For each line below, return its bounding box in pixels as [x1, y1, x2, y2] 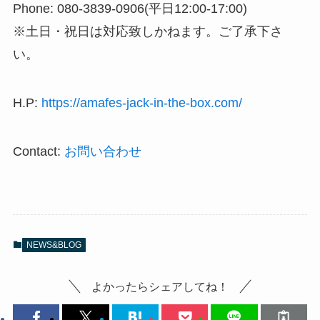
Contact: [12, 144, 64, 159]
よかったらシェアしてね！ [91, 280, 229, 294]
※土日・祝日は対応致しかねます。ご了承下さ [12, 24, 283, 39]
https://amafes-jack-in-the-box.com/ [41, 96, 242, 111]
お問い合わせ [64, 144, 141, 159]
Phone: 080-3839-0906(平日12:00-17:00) [12, 1, 247, 16]
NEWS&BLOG [26, 240, 81, 250]
